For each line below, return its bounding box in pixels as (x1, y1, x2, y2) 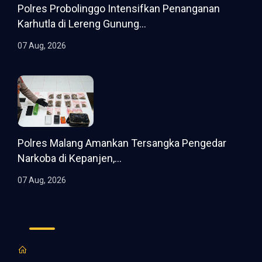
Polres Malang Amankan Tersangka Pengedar (18, 136, 226, 149)
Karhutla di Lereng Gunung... (18, 18, 146, 30)
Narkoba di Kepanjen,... (18, 151, 122, 164)
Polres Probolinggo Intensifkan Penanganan (18, 2, 220, 15)
